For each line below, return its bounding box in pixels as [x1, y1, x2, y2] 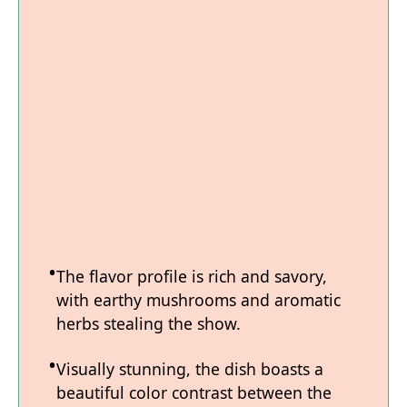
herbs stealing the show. [56, 313, 241, 334]
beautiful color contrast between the [56, 382, 332, 403]
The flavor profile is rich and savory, [56, 265, 327, 287]
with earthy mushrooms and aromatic [56, 289, 341, 311]
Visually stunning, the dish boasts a [56, 358, 323, 380]
